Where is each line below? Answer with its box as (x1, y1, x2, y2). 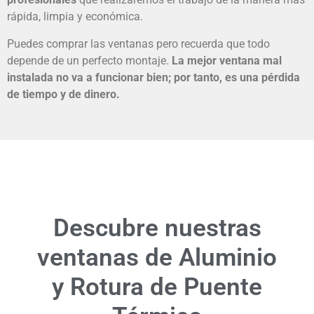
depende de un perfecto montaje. (7, 53, 169, 67)
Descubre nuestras (53, 214, 261, 243)
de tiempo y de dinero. (7, 87, 123, 101)
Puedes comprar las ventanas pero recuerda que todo (7, 36, 270, 50)
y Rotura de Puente (52, 273, 262, 302)
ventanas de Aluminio (37, 243, 277, 273)
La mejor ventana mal (169, 53, 282, 67)
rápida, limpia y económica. (7, 10, 143, 24)
